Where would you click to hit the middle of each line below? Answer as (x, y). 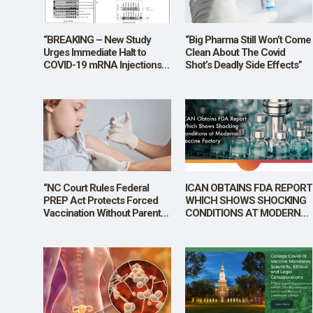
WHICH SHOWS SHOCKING (245, 200)
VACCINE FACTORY (229, 225)
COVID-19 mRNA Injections (102, 65)
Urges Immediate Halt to (95, 53)
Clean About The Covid (235, 53)
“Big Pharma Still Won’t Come (248, 40)
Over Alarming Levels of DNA (106, 78)
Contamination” (76, 90)
